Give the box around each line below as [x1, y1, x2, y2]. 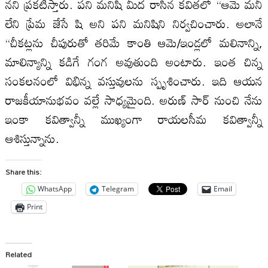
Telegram [101, 184, 134, 194]
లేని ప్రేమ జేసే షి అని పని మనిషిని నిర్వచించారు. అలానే [5, 11, 263, 35]
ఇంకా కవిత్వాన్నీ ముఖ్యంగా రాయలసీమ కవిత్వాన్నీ [5, 106, 263, 131]
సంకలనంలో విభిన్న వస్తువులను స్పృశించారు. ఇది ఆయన [5, 68, 263, 93]
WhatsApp [37, 184, 72, 194]
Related [5, 246, 32, 261]
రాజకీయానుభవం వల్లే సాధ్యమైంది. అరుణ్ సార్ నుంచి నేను [5, 87, 263, 112]
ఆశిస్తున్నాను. [5, 126, 59, 150]
